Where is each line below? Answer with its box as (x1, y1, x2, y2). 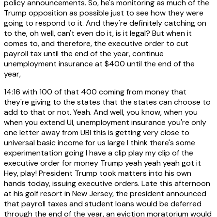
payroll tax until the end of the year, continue (4, 48, 164, 59)
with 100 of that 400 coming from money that (20, 86, 186, 97)
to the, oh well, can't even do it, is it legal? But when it (4, 28, 192, 38)
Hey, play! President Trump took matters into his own (4, 168, 191, 178)
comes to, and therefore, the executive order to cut (4, 38, 188, 48)
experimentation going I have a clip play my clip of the (4, 147, 193, 158)
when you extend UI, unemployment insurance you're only (4, 117, 206, 127)
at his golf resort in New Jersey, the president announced (4, 188, 206, 199)
